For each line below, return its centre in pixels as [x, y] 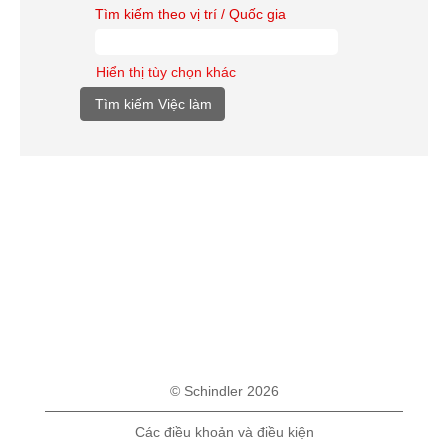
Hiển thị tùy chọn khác [166, 72]
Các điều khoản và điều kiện [224, 432]
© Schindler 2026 [224, 391]
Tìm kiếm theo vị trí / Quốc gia [190, 14]
